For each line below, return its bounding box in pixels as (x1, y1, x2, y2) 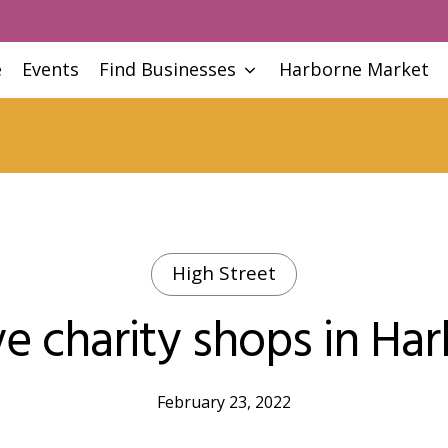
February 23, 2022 (157, 391, 291, 413)
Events (22, 57, 80, 81)
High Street (172, 260, 276, 286)
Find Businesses (99, 57, 237, 81)
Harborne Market (279, 57, 430, 81)
